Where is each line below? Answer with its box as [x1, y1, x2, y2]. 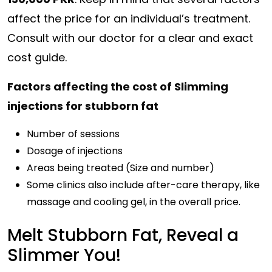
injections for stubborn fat [7, 98, 158, 114]
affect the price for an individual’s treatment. [7, 11, 250, 26]
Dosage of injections [27, 144, 123, 158]
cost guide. [7, 50, 67, 65]
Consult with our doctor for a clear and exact [7, 30, 253, 46]
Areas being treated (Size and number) [27, 161, 214, 175]
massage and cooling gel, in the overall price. [27, 195, 240, 209]
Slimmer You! [7, 243, 121, 267]
